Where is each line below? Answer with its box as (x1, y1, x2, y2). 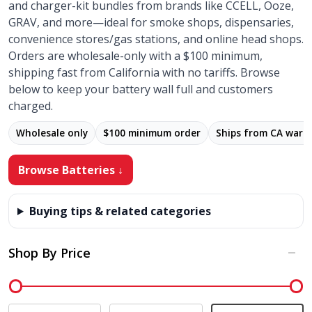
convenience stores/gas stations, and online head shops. (8, 31, 304, 47)
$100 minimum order (103, 126, 201, 139)
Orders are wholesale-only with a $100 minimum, (8, 48, 263, 63)
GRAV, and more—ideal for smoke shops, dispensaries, (8, 15, 294, 30)
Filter (8, 269, 50, 292)
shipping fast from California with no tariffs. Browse (8, 65, 280, 80)
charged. (8, 98, 53, 114)
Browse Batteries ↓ (18, 162, 123, 178)
